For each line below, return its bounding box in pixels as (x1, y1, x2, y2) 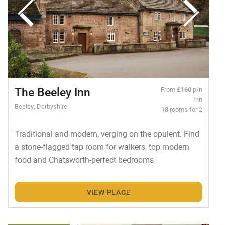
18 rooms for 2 (161, 105, 203, 114)
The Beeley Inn (14, 84, 90, 100)
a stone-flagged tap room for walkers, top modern (14, 141, 189, 152)
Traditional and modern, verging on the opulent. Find (14, 128, 199, 139)
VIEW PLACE (86, 187, 131, 197)
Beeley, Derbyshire (14, 102, 67, 111)
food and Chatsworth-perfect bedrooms (14, 154, 154, 165)
